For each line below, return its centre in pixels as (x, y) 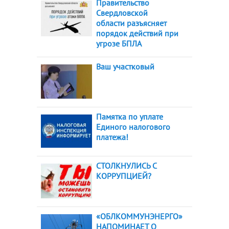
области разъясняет (131, 23)
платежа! (112, 137)
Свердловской (122, 13)
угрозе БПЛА (119, 44)
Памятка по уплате (130, 116)
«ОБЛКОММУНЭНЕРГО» (139, 216)
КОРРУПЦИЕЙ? (124, 176)
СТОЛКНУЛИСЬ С (126, 165)
